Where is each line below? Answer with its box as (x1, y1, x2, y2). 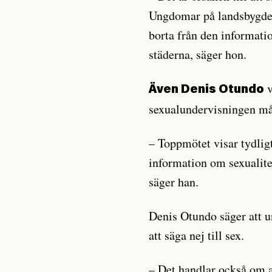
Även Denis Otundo (149, 84, 265, 96)
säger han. (149, 174, 199, 190)
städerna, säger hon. (149, 46, 247, 63)
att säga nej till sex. (149, 227, 245, 243)
